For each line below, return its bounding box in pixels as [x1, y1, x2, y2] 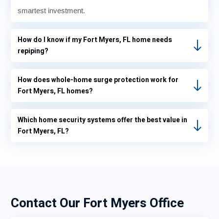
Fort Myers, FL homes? [18, 86, 93, 97]
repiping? [18, 46, 48, 57]
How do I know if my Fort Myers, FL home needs [18, 35, 172, 45]
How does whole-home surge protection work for [18, 75, 178, 86]
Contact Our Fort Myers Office [11, 194, 184, 213]
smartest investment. [18, 6, 85, 15]
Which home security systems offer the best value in [18, 115, 187, 126]
